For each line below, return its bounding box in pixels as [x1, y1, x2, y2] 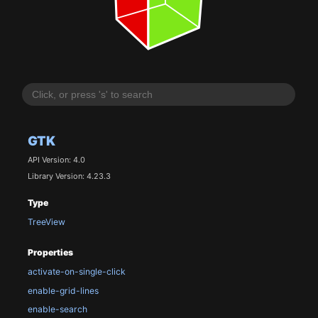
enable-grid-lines [27, 285, 99, 296]
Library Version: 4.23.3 [27, 170, 111, 181]
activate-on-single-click [27, 265, 126, 277]
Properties [27, 246, 73, 258]
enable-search [27, 304, 87, 315]
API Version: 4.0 [27, 155, 85, 165]
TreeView [27, 216, 65, 228]
